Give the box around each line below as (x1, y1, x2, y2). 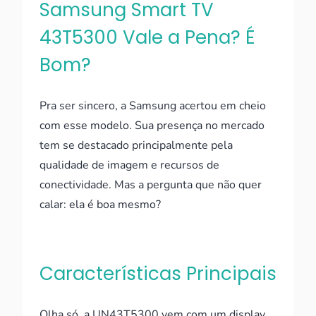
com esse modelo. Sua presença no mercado (39, 118, 265, 133)
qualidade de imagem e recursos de (39, 157, 219, 173)
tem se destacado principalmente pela (39, 138, 233, 153)
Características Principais (39, 261, 276, 286)
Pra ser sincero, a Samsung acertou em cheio (39, 98, 266, 114)
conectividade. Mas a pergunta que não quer (39, 177, 262, 193)
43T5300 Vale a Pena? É (39, 25, 255, 50)
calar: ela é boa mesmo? (39, 197, 161, 212)
